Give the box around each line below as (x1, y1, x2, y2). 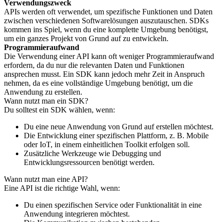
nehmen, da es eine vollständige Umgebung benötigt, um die (4, 79, 193, 87)
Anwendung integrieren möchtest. (24, 210, 130, 218)
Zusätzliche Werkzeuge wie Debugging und (24, 149, 161, 158)
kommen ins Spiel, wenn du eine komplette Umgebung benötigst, (4, 25, 208, 34)
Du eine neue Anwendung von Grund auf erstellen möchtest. (24, 122, 214, 131)
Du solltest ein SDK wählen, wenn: (4, 106, 115, 114)
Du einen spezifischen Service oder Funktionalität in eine (24, 201, 202, 209)
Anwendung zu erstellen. (4, 88, 82, 96)
